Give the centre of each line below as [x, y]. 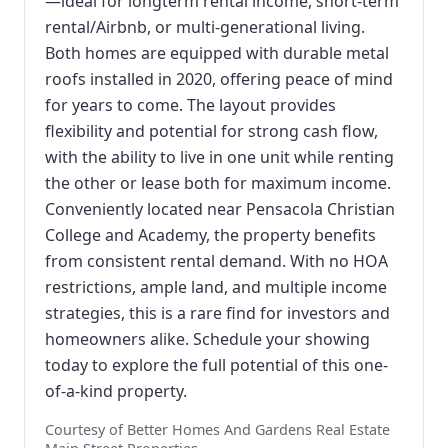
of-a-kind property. [116, 390]
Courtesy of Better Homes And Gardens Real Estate [217, 429]
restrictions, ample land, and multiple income [216, 286]
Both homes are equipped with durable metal [217, 52]
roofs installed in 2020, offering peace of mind [219, 78]
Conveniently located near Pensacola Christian [220, 208]
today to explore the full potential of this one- [216, 364]
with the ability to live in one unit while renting [219, 156]
